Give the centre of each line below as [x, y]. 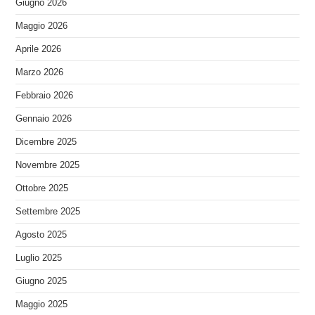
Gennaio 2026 [44, 118]
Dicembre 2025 [46, 142]
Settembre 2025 [48, 211]
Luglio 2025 [39, 258]
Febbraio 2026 [45, 95]
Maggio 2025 [42, 304]
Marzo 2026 [40, 72]
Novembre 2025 [48, 165]
